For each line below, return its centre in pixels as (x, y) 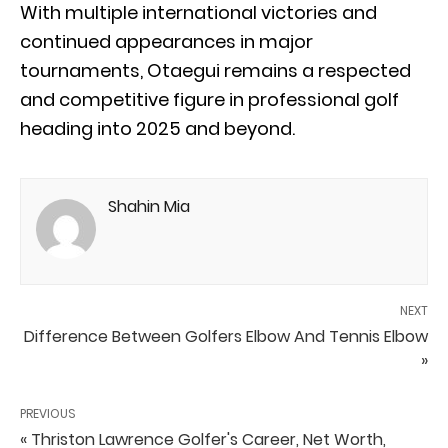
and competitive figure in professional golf (209, 99)
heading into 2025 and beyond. (157, 128)
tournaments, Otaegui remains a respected (215, 70)
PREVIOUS (48, 413)
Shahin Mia (149, 206)
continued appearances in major (166, 41)
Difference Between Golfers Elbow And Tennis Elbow (226, 336)
